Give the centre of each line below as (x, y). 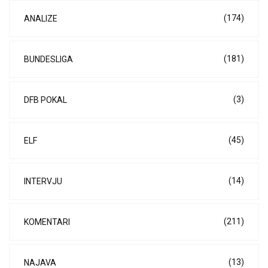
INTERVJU (43, 181)
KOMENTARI (47, 222)
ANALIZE (41, 18)
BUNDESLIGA (48, 59)
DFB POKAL (45, 100)
